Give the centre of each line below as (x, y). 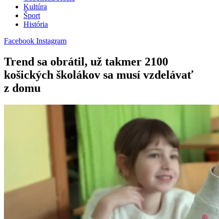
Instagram (51, 41)
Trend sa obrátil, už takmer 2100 (86, 62)
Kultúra (35, 7)
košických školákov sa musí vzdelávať (99, 75)
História (36, 24)
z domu (22, 88)
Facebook (19, 41)
